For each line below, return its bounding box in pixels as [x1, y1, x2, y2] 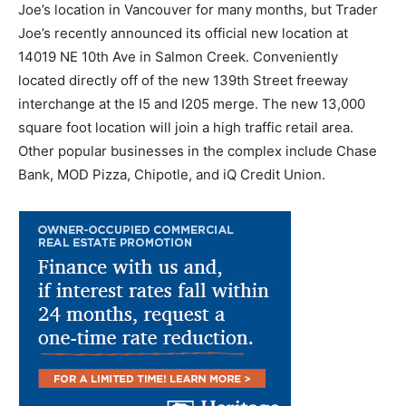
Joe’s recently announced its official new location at [18, 24, 348, 42]
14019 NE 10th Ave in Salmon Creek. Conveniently [18, 47, 338, 65]
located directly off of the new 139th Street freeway [18, 71, 348, 89]
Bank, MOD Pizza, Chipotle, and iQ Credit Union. [18, 165, 325, 183]
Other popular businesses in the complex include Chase [18, 141, 377, 159]
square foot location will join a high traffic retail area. [18, 118, 353, 136]
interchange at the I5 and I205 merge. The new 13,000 [18, 94, 365, 112]
